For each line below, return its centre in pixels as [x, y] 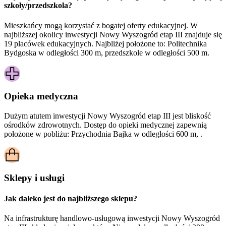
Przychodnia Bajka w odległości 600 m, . [137, 134]
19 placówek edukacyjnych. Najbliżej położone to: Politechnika [105, 43]
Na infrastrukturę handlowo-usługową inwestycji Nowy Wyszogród [112, 218]
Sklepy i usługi [34, 178]
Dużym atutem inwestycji [46, 116]
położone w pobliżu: [38, 134]
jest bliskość [191, 116]
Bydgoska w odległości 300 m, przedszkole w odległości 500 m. [107, 52]
